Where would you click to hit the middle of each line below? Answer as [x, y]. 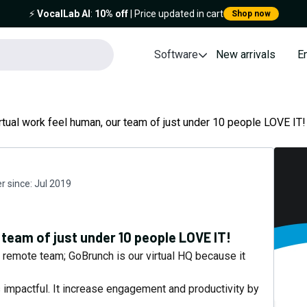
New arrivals [246, 54]
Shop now [251, 14]
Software [176, 54]
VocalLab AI [63, 14]
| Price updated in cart [175, 14]
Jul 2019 [53, 184]
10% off [111, 14]
